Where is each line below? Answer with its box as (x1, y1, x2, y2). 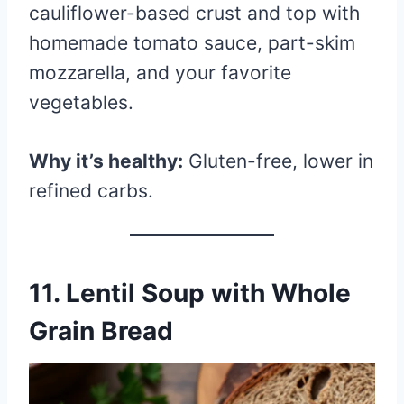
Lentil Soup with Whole (66, 277, 351, 308)
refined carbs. (29, 179, 153, 202)
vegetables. (29, 90, 133, 114)
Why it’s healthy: (29, 149, 183, 172)
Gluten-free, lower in (183, 149, 373, 172)
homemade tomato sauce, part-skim (29, 31, 355, 54)
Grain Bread (29, 315, 173, 346)
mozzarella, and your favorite (29, 60, 291, 84)
